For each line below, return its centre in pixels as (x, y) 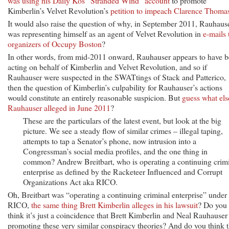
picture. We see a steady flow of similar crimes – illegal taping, (123, 130)
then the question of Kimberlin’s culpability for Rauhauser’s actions (115, 87)
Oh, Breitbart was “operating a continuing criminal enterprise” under (117, 194)
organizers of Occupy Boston (55, 43)
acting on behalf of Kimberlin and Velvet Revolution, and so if (107, 66)
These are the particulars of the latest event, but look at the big (122, 120)
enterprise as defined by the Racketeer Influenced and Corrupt (123, 171)
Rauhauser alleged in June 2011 (59, 107)
